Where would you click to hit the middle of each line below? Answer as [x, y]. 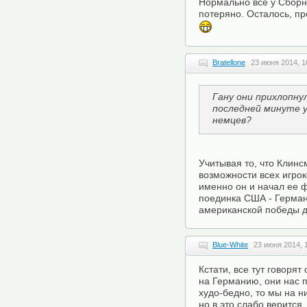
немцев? [232, 120]
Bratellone [229, 62]
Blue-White [230, 245]
